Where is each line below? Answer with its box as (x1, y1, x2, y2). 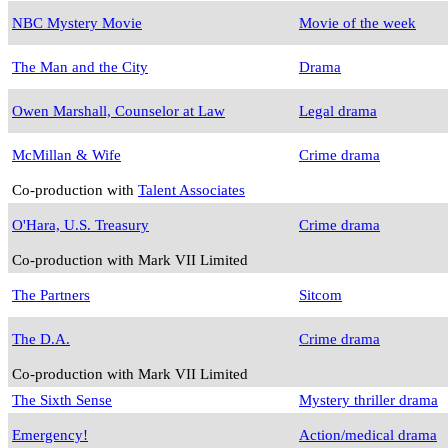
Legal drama (299, 102, 377, 120)
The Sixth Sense (12, 391, 112, 409)
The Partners (12, 286, 90, 304)
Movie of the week (299, 14, 416, 32)
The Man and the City (12, 58, 148, 76)
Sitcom (299, 286, 342, 304)
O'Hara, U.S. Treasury (12, 216, 149, 234)
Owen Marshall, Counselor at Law (12, 102, 225, 120)
